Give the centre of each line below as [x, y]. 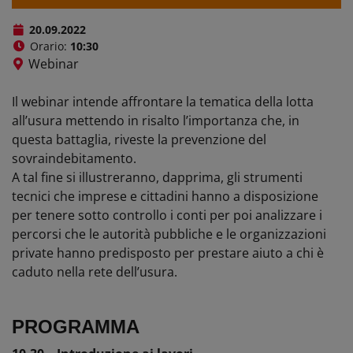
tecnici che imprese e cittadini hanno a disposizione [165, 196]
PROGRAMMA [76, 326]
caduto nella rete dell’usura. [95, 271]
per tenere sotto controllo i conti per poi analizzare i [167, 215]
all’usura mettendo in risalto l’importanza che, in [156, 120]
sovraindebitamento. [74, 158]
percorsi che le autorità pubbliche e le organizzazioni [169, 234]
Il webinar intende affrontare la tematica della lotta [163, 101]
